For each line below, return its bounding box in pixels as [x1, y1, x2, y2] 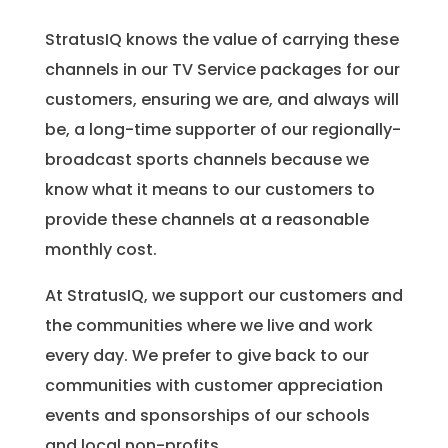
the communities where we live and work [44, 314, 373, 338]
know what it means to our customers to [44, 178, 375, 202]
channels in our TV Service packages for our [44, 58, 400, 82]
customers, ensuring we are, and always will [44, 88, 399, 112]
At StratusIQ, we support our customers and [44, 284, 403, 308]
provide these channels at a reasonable [44, 208, 369, 232]
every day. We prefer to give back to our [44, 344, 369, 368]
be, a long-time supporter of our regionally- [44, 118, 401, 142]
